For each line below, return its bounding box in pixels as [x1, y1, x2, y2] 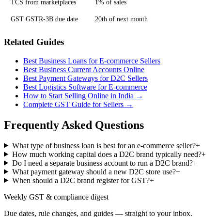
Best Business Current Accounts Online [23, 65, 144, 74]
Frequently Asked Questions [4, 118, 144, 131]
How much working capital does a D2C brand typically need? [12, 150, 201, 158]
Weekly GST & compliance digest [4, 192, 108, 201]
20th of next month [95, 15, 148, 23]
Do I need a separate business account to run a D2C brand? [12, 158, 193, 167]
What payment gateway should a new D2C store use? [12, 167, 176, 176]
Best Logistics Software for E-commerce [23, 82, 147, 91]
